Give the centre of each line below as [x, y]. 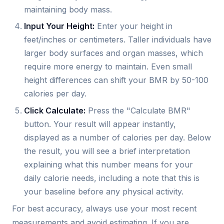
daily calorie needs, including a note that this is [112, 178]
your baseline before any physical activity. [104, 191]
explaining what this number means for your [108, 164]
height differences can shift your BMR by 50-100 [116, 80]
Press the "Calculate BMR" [138, 110]
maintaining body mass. [68, 9]
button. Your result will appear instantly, [100, 124]
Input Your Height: [59, 26]
